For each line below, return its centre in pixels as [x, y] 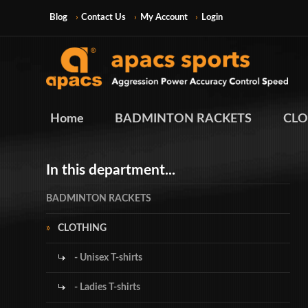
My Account [164, 17]
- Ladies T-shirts [107, 287]
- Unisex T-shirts [108, 257]
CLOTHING [82, 228]
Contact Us [104, 17]
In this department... [111, 170]
